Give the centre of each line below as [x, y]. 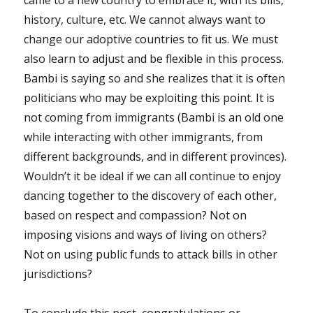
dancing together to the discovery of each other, [151, 195]
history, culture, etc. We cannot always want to [145, 19]
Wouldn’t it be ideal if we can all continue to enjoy [153, 176]
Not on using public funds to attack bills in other [151, 254]
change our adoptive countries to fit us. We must [151, 39]
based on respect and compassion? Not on [136, 215]
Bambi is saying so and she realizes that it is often [155, 78]
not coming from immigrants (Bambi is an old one [154, 117]
